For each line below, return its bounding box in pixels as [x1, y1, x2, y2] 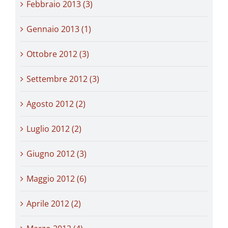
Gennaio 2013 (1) [26, 23, 91, 35]
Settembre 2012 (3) [26, 73, 99, 84]
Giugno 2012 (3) [26, 148, 87, 159]
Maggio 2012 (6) [26, 173, 87, 184]
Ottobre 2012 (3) [26, 48, 89, 60]
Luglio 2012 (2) [26, 123, 81, 134]
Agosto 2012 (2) [26, 98, 85, 109]
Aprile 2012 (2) [26, 197, 81, 209]
